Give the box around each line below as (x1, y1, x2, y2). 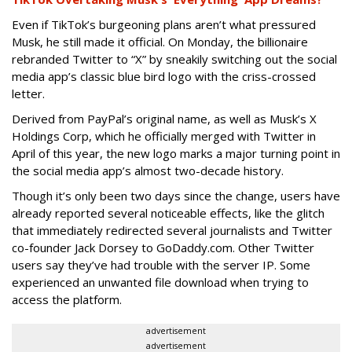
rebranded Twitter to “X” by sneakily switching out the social (12, 50, 337, 67)
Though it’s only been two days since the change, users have (12, 187, 340, 203)
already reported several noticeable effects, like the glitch (12, 204, 324, 221)
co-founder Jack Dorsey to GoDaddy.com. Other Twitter (12, 239, 314, 255)
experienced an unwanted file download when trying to (12, 273, 309, 290)
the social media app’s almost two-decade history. (12, 162, 284, 178)
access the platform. (12, 291, 122, 307)
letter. (12, 85, 45, 101)
